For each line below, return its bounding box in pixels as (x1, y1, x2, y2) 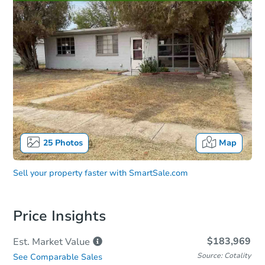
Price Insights (13, 206, 106, 225)
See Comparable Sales (13, 251, 102, 263)
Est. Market (13, 235, 63, 248)
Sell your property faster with (13, 167, 127, 179)
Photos (52, 137, 83, 148)
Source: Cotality (197, 250, 251, 260)
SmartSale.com (129, 167, 188, 179)
